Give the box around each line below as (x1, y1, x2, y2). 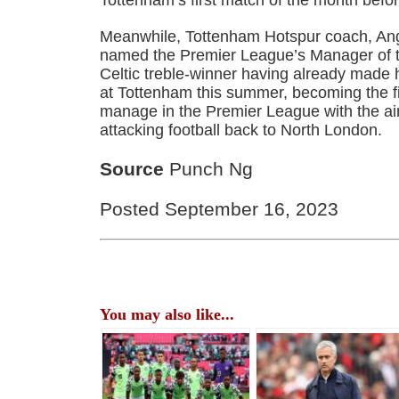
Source (100, 159, 165, 180)
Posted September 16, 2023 (100, 198, 339, 219)
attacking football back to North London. (100, 121, 383, 140)
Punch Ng (164, 159, 254, 180)
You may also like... (100, 305, 235, 324)
